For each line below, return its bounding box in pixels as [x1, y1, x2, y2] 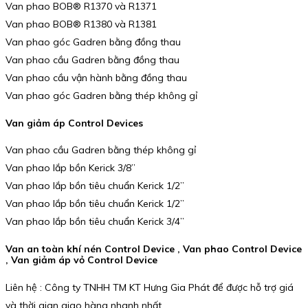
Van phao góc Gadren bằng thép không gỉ [5, 89, 197, 102]
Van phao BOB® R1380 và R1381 [5, 18, 157, 31]
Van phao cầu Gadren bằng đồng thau [5, 54, 179, 67]
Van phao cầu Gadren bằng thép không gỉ [5, 144, 196, 157]
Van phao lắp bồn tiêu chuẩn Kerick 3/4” [5, 215, 184, 228]
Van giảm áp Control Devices [5, 116, 143, 129]
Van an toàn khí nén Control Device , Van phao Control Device [5, 242, 302, 255]
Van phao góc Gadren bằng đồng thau [5, 36, 181, 49]
